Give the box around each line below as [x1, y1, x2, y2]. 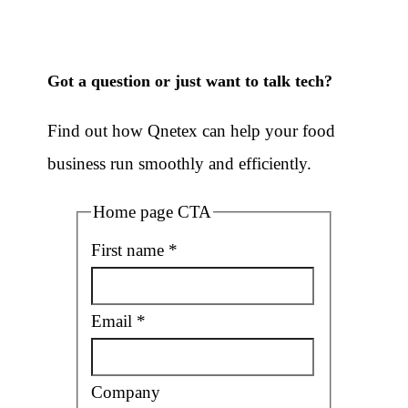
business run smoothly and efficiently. [46, 153, 311, 173]
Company [90, 382, 160, 403]
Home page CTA [92, 201, 211, 221]
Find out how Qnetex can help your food [46, 120, 335, 140]
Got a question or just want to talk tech [46, 71, 324, 90]
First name [90, 240, 168, 260]
